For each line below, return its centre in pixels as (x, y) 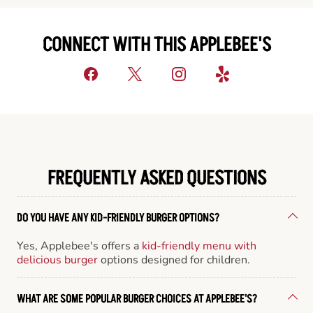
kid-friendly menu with (199, 246)
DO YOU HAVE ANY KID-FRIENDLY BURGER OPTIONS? (118, 218)
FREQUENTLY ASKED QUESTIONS (156, 178)
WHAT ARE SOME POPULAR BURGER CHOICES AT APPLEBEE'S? (137, 299)
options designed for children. (174, 260)
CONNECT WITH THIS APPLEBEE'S (156, 45)
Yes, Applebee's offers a (79, 246)
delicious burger (57, 260)
